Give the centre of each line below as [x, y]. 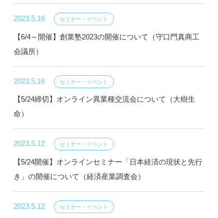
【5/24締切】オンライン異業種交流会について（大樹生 [104, 99]
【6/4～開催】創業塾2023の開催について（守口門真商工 [107, 36]
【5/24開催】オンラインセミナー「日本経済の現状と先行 [108, 162]
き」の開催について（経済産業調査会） [79, 176]
